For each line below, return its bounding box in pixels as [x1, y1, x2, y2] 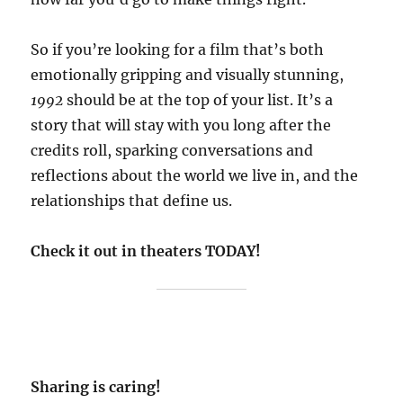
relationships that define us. [31, 191, 233, 210]
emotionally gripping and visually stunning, [31, 65, 345, 84]
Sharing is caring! [31, 377, 162, 396]
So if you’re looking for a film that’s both [31, 40, 325, 58]
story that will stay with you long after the [31, 115, 332, 134]
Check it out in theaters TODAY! [31, 241, 262, 260]
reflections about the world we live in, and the [31, 166, 359, 184]
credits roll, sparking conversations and [31, 140, 314, 159]
